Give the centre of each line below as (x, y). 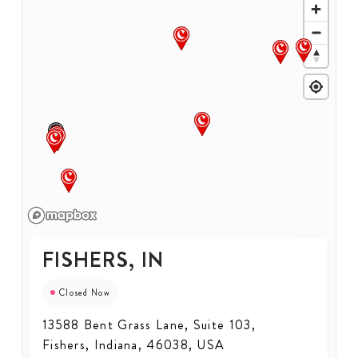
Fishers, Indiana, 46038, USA (133, 344)
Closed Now (84, 292)
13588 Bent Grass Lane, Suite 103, (149, 324)
